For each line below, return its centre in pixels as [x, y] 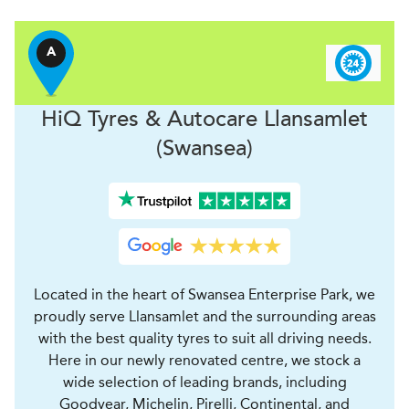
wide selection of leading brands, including [204, 382]
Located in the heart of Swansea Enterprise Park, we [204, 294]
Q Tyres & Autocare [160, 119]
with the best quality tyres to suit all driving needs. [204, 338]
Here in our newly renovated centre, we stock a [204, 360]
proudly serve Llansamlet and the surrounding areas [204, 316]
